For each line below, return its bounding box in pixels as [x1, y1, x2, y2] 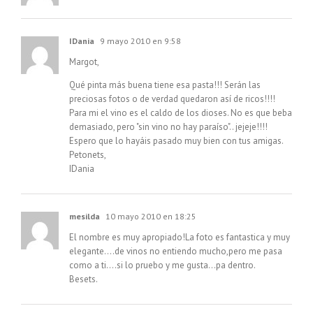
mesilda [69, 211, 100, 222]
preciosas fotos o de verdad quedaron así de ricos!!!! [69, 93, 275, 105]
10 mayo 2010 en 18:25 [103, 211, 196, 222]
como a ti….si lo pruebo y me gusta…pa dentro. [69, 259, 256, 272]
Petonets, [69, 149, 106, 161]
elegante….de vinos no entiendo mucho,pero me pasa [69, 245, 282, 258]
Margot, [69, 56, 99, 68]
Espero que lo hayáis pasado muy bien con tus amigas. [69, 135, 284, 147]
